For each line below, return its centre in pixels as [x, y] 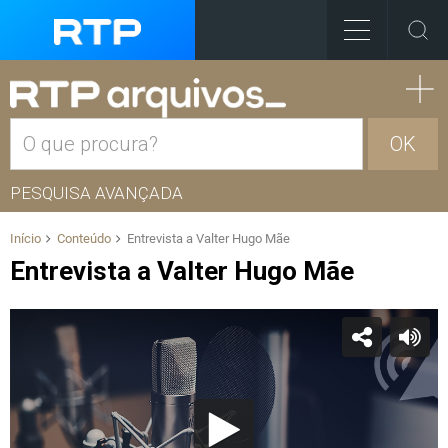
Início [25, 238]
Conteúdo [84, 238]
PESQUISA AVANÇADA [96, 193]
